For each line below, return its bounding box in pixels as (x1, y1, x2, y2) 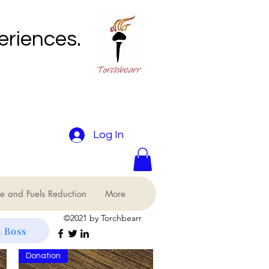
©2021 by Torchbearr (64, 213, 142, 224)
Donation (25, 252, 61, 261)
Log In (93, 129, 124, 141)
